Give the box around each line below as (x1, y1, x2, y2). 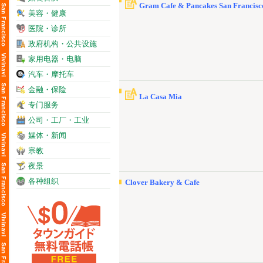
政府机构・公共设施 (28, 39, 97, 48)
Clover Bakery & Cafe (125, 178, 200, 187)
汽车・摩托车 (28, 70, 74, 79)
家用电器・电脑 (28, 55, 82, 63)
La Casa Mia (139, 92, 182, 101)
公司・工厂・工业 (28, 116, 89, 124)
